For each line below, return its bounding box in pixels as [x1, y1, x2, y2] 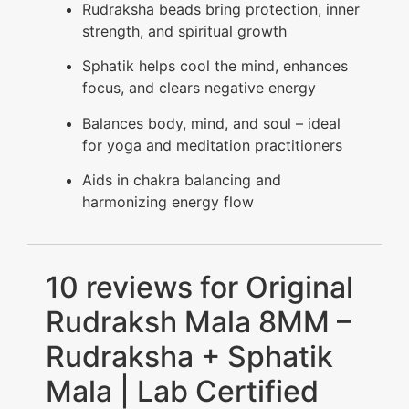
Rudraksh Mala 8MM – [46, 303, 351, 340]
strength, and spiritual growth [82, 22, 287, 40]
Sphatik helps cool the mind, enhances [82, 57, 348, 76]
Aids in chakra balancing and [82, 171, 281, 190]
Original [246, 268, 353, 305]
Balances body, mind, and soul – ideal [82, 113, 341, 132]
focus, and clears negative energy [82, 79, 316, 98]
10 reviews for [46, 268, 246, 305]
